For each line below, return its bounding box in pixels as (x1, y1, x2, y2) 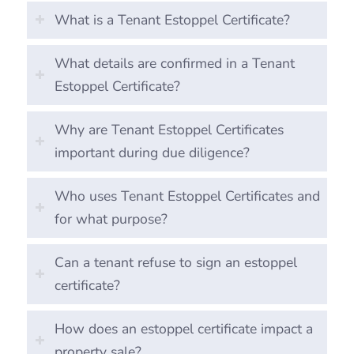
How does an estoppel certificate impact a (54, 318, 313, 338)
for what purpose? (54, 209, 168, 228)
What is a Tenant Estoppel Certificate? (54, 9, 290, 29)
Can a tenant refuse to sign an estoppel (54, 252, 297, 272)
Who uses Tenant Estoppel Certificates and (54, 186, 320, 205)
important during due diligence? (54, 142, 250, 162)
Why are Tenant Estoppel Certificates (54, 119, 284, 139)
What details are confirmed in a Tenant (54, 53, 295, 73)
